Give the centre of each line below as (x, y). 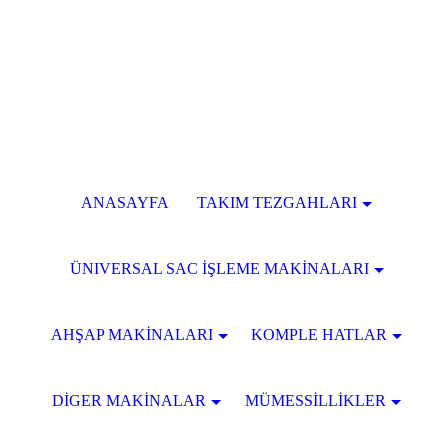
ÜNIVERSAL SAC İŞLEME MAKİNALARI (219, 268)
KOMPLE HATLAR (319, 334)
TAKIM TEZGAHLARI (277, 202)
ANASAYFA (124, 202)
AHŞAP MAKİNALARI (131, 334)
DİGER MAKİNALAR (129, 400)
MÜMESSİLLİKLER (315, 400)
